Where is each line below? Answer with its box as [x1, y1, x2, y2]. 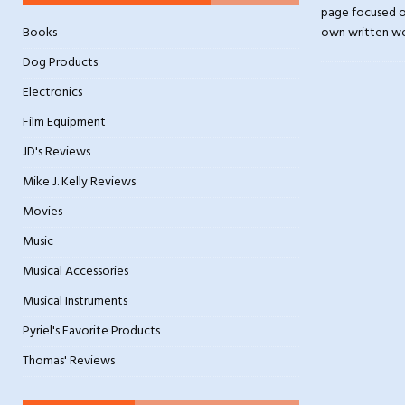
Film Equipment [23, 112, 106, 133]
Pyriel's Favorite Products [23, 321, 160, 342]
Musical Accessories [23, 261, 128, 282]
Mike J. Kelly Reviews [23, 172, 136, 193]
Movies [23, 202, 62, 222]
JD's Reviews [23, 142, 90, 163]
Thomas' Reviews [23, 351, 115, 372]
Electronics [23, 82, 82, 103]
